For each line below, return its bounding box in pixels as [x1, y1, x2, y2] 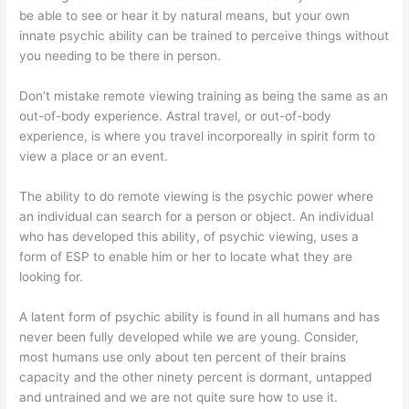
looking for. [19, 269, 84, 284]
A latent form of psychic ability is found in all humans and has [19, 309, 381, 324]
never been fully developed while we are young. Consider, [19, 329, 360, 344]
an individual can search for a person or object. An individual [19, 209, 374, 224]
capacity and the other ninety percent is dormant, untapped [19, 369, 372, 384]
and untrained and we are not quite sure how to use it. [19, 389, 339, 404]
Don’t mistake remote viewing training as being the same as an [19, 89, 389, 104]
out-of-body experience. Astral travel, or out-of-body [19, 109, 332, 124]
